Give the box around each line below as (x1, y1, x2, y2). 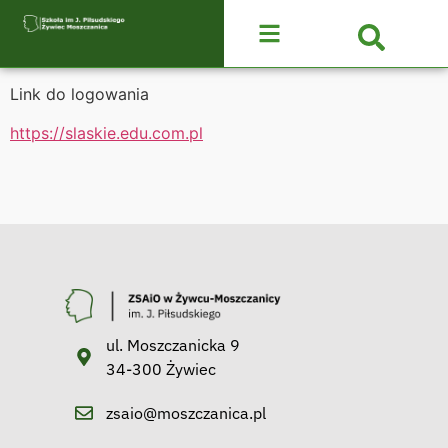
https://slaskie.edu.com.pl (10, 122, 203, 143)
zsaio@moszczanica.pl (105, 403, 266, 424)
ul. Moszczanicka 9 (105, 335, 240, 356)
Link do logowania (10, 84, 149, 105)
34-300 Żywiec (105, 359, 216, 380)
